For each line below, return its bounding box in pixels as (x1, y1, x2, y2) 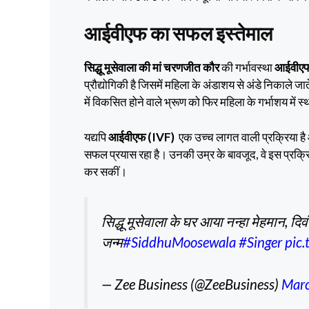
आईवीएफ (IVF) (108, 129, 175, 144)
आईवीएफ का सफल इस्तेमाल (84, 21, 272, 46)
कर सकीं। (84, 163, 127, 179)
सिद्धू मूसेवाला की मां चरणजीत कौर (84, 60, 221, 75)
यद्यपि (84, 129, 108, 144)
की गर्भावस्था (221, 60, 275, 75)
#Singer (239, 234, 282, 251)
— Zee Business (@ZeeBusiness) (101, 275, 281, 292)
